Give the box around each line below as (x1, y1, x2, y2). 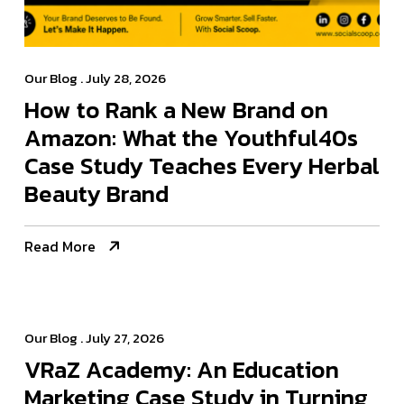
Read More (24, 235, 96, 258)
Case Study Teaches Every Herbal (24, 148, 380, 184)
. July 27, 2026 (78, 327, 164, 349)
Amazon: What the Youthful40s (24, 120, 358, 156)
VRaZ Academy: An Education (24, 352, 339, 388)
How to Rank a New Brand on (24, 92, 328, 128)
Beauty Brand (24, 176, 169, 212)
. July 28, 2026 (78, 68, 166, 89)
